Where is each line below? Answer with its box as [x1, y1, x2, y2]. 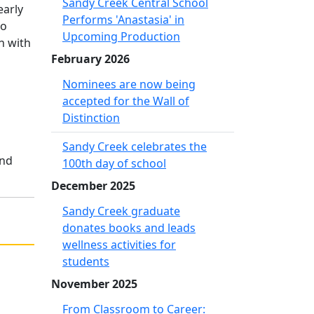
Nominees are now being [62, 76, 196, 92]
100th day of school [62, 156, 166, 171]
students [62, 254, 109, 269]
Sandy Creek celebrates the [62, 139, 207, 154]
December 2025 [51, 178, 135, 193]
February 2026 [51, 51, 130, 67]
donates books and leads [62, 220, 196, 235]
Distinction [62, 110, 120, 125]
